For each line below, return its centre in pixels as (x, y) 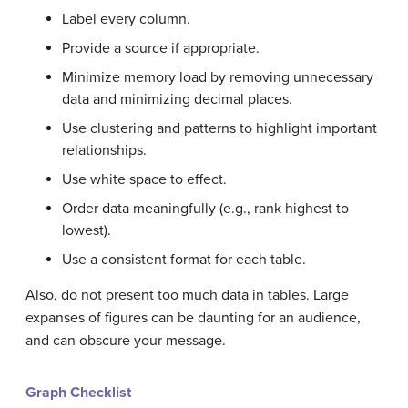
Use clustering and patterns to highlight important (219, 128)
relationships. (104, 150)
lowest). (87, 230)
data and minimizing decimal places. (177, 99)
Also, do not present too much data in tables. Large (187, 295)
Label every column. (126, 19)
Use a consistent (114, 260)
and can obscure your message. (126, 341)
